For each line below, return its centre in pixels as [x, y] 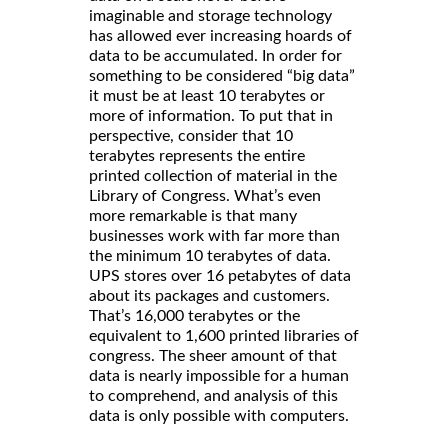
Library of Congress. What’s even [205, 195]
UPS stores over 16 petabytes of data [220, 275]
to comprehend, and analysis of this [213, 395]
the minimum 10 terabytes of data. [210, 255]
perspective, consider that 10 [191, 135]
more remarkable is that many [193, 215]
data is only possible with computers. [219, 415]
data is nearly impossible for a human [219, 375]
